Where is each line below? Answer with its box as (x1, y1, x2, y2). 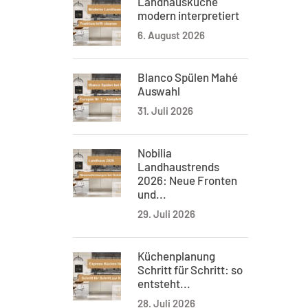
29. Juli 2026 (137, 208, 195, 220)
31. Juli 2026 (137, 104, 193, 117)
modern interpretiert (137, 8, 239, 22)
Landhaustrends (137, 159, 219, 173)
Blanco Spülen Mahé (137, 70, 238, 84)
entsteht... (137, 276, 190, 290)
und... (137, 187, 166, 201)
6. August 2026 (137, 29, 205, 41)
